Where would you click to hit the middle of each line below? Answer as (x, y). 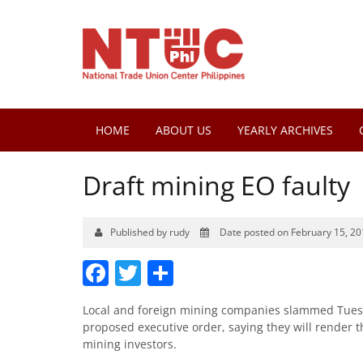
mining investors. (130, 344)
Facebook (167, 273)
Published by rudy (151, 232)
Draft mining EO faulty (216, 185)
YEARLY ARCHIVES (285, 130)
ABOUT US (184, 130)
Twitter (183, 273)
